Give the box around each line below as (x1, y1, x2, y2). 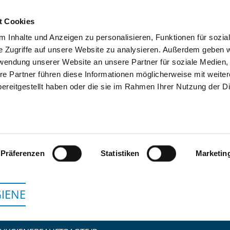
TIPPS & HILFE (104, 39, 161, 51)
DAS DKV (173, 39, 210, 51)
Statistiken (101, 149, 140, 158)
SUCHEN (56, 39, 91, 51)
